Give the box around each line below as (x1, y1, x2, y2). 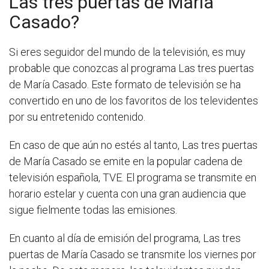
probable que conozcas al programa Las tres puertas (9, 61, 254, 74)
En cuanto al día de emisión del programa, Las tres (9, 231, 241, 244)
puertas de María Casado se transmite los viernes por (9, 247, 256, 261)
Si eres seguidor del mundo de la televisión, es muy (9, 45, 246, 58)
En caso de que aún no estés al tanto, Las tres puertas (9, 138, 258, 151)
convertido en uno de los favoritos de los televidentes (9, 94, 258, 107)
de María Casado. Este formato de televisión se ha (9, 77, 241, 91)
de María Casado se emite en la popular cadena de (9, 154, 243, 168)
